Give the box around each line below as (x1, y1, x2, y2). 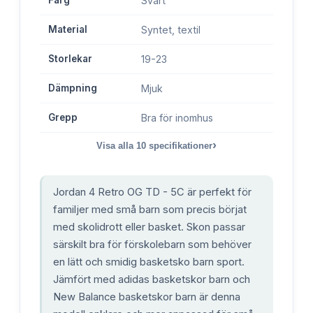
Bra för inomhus (141, 111, 213, 124)
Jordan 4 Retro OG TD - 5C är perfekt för (53, 185, 252, 198)
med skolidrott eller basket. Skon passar (53, 220, 245, 233)
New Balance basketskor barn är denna (53, 290, 240, 303)
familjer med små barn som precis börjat (53, 203, 247, 216)
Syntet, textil (141, 23, 201, 36)
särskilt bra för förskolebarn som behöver (53, 238, 252, 251)
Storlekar (48, 52, 92, 64)
